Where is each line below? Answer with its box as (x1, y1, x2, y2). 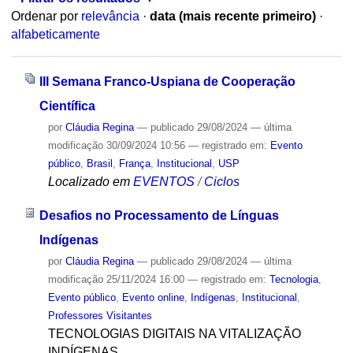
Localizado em (47, 174, 130, 188)
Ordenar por (10, 9, 78, 24)
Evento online (121, 291, 184, 303)
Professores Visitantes (47, 309, 152, 321)
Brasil (86, 157, 113, 169)
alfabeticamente (10, 28, 100, 42)
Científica (39, 98, 95, 113)
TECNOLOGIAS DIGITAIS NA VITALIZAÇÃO (47, 326, 301, 340)
